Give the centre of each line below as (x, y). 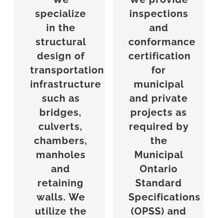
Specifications (164, 197)
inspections (159, 14)
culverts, (61, 127)
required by (159, 127)
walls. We (61, 197)
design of (61, 56)
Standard (159, 183)
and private (159, 99)
